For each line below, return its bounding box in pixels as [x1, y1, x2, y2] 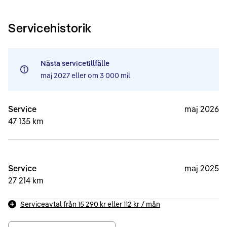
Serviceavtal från [20, 199, 78, 209]
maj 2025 [184, 163, 219, 173]
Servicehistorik [8, 20, 92, 35]
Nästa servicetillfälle [41, 58, 109, 68]
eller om [71, 70, 100, 80]
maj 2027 [41, 70, 70, 80]
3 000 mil [100, 70, 130, 80]
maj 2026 [184, 103, 219, 114]
